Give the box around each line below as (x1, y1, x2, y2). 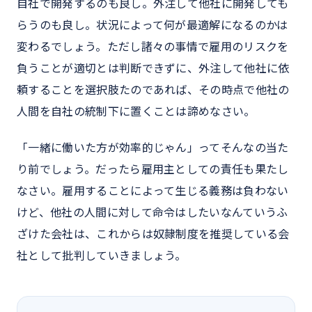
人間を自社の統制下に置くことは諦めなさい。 (17, 104, 256, 119)
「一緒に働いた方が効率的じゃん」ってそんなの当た (17, 141, 289, 155)
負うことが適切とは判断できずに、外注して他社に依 (17, 61, 290, 76)
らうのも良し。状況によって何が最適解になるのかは (17, 18, 288, 33)
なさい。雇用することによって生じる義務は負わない (17, 184, 289, 198)
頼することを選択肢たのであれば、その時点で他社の (17, 83, 290, 97)
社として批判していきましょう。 (17, 249, 187, 263)
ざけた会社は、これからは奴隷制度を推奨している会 (17, 227, 290, 242)
